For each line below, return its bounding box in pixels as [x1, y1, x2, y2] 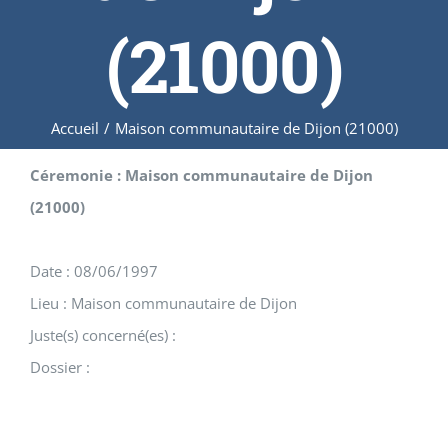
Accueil [50, 118, 99, 139]
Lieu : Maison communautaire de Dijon [30, 293, 297, 314]
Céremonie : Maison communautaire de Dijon [30, 165, 373, 186]
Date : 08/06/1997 [30, 261, 158, 282]
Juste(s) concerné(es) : [30, 325, 176, 346]
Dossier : [30, 357, 90, 378]
